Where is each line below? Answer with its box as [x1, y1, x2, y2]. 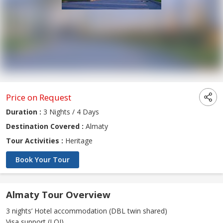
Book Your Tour [15, 155, 70, 165]
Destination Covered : [6, 121, 84, 131]
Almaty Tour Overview [6, 188, 111, 201]
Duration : [6, 107, 41, 117]
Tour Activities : [6, 136, 63, 146]
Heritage [63, 136, 93, 146]
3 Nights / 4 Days [41, 107, 99, 117]
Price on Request [6, 92, 71, 104]
